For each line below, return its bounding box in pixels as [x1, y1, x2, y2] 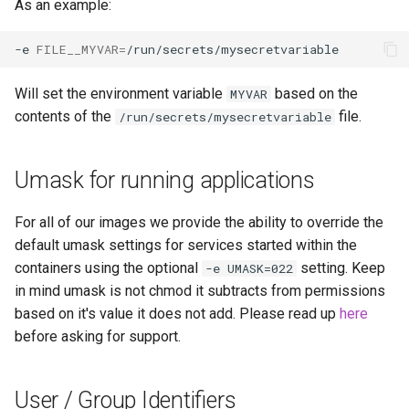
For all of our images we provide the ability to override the [15, 214, 383, 232]
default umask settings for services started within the [15, 236, 357, 255]
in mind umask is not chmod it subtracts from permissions [15, 282, 385, 300]
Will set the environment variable [15, 85, 226, 103]
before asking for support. [15, 328, 181, 346]
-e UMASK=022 [205, 260, 293, 278]
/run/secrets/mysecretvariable [119, 109, 331, 126]
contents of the [15, 108, 115, 126]
